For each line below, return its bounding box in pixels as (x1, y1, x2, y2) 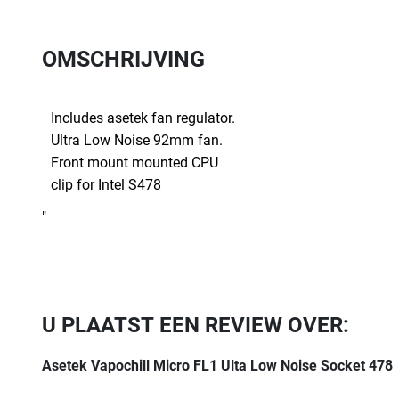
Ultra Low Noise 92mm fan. (51, 132, 223, 149)
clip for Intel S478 (51, 176, 161, 193)
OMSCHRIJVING (42, 46, 205, 72)
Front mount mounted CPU (51, 154, 218, 171)
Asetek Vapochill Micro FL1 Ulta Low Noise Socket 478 (42, 357, 393, 374)
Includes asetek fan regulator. (51, 110, 235, 126)
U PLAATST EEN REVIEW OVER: (42, 313, 349, 338)
